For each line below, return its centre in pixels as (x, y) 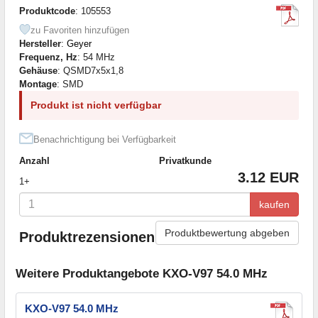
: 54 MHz (96, 57)
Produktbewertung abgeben (227, 232)
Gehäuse (38, 70)
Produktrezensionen (87, 237)
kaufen (274, 204)
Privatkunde (185, 160)
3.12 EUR (268, 177)
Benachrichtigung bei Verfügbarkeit (105, 139)
